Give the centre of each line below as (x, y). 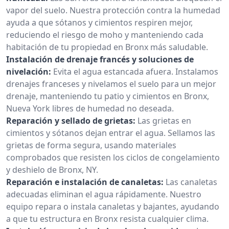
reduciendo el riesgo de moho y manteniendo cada (105, 35)
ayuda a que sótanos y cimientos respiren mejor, (99, 22)
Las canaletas (191, 182)
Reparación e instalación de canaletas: (85, 182)
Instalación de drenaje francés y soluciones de (100, 59)
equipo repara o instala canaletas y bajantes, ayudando (113, 206)
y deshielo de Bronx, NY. (52, 169)
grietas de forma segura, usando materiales (91, 145)
